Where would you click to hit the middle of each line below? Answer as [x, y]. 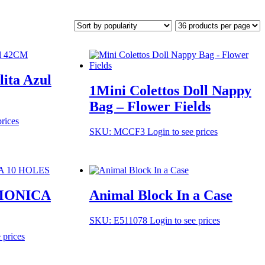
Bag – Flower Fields [150, 106]
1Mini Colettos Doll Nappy [170, 90]
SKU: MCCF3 [118, 131]
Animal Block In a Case [161, 195]
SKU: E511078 [119, 221]
